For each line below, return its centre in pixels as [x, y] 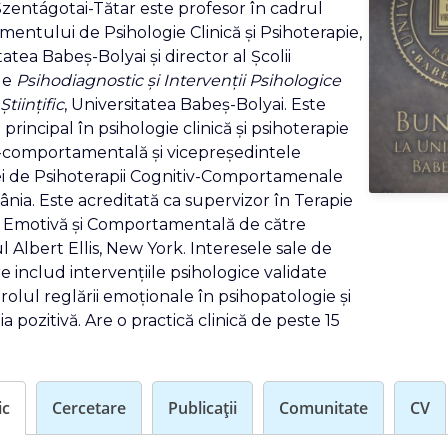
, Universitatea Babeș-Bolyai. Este [194, 104]
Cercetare [88, 407]
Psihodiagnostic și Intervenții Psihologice [178, 80]
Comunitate [323, 407]
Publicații [202, 407]
